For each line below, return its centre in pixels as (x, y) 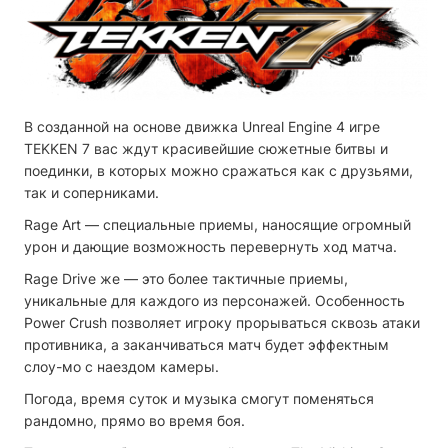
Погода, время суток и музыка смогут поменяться (199, 398)
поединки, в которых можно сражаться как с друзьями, (218, 170)
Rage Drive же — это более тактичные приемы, (186, 278)
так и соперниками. (91, 192)
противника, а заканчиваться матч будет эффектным (206, 344)
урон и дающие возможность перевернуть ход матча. (210, 246)
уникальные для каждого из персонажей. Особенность (214, 300)
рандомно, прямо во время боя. (134, 420)
